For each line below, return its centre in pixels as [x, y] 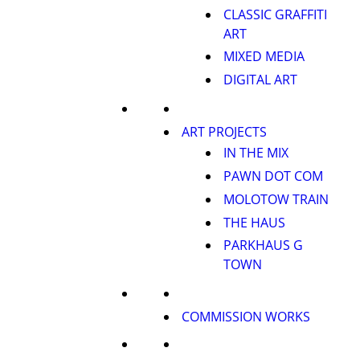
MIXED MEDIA [264, 57]
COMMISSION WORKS [246, 317]
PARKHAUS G [263, 245]
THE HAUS [254, 222]
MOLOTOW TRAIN [276, 199]
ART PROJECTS [224, 131]
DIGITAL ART [260, 80]
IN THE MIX [256, 153]
